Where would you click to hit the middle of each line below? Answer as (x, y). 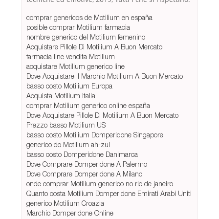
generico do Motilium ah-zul (68, 145)
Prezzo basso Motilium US (66, 125)
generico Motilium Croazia (65, 203)
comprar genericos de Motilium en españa (89, 18)
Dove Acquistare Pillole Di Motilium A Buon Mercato (102, 115)
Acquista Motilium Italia (61, 96)
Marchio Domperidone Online (70, 213)
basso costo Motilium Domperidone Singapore (95, 135)
